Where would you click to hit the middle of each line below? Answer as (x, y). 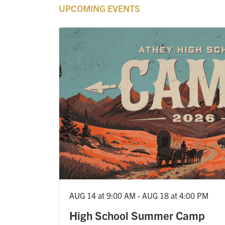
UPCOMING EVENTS (99, 8)
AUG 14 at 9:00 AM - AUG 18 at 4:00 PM (139, 196)
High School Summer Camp (137, 215)
